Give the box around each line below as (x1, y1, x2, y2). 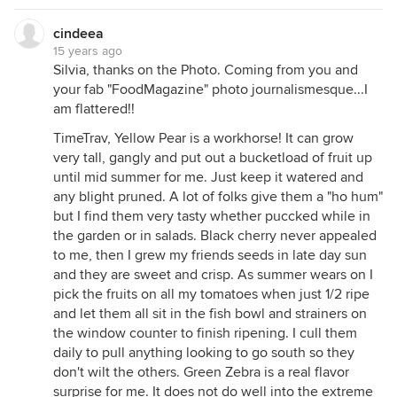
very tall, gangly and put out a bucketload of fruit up (53, 148, 372, 167)
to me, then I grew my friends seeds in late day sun (53, 245, 367, 264)
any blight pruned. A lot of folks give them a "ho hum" (53, 187, 383, 206)
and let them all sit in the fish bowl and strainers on (53, 304, 367, 323)
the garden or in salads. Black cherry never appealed (53, 226, 377, 245)
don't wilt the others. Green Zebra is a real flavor (53, 362, 349, 381)
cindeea (53, 24, 104, 43)
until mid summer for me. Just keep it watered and (53, 167, 363, 186)
